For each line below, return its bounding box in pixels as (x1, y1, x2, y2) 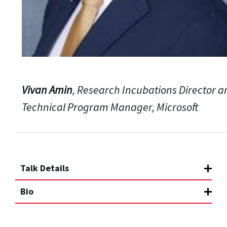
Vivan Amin (21, 82, 72, 97)
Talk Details (20, 162, 69, 174)
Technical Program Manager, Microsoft (21, 99, 198, 114)
